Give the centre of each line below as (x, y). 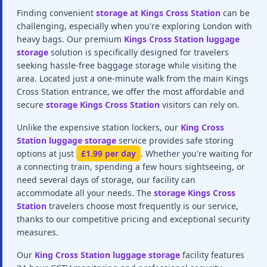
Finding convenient (55, 13)
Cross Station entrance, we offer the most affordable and (131, 91)
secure (30, 105)
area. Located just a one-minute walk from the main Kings (133, 78)
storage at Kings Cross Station (158, 13)
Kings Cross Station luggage (182, 39)
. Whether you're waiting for (197, 153)
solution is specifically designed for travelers (140, 52)
